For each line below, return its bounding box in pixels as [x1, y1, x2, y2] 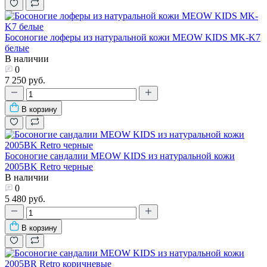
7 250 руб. [5, 74, 45, 85]
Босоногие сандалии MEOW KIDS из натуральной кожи [5, 150, 235, 161]
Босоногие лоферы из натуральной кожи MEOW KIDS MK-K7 [5, 32, 260, 42]
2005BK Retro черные [5, 161, 93, 172]
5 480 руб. [5, 193, 45, 204]
